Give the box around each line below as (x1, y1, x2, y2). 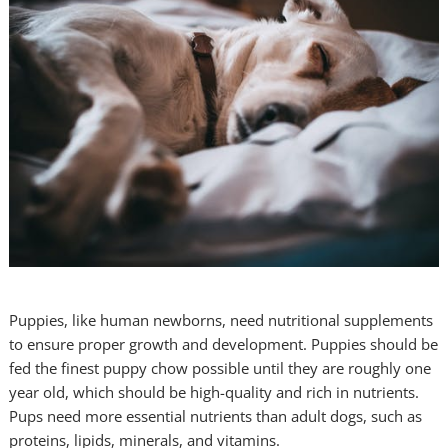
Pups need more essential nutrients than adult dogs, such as (9, 406, 423, 427)
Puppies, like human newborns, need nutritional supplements (9, 310, 434, 331)
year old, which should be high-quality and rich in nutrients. (9, 382, 420, 403)
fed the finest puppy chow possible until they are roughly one (9, 358, 432, 379)
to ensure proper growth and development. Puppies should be (9, 334, 439, 355)
